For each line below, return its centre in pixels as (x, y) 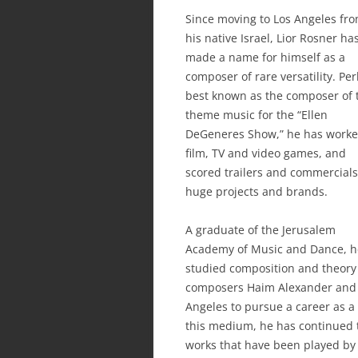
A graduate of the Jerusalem (261, 229)
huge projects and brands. (257, 191)
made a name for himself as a (265, 57)
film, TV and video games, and (266, 153)
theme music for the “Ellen (257, 114)
